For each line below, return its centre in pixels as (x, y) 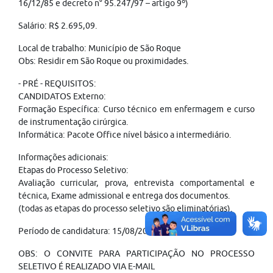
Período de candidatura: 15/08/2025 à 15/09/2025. (115, 231)
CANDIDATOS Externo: (62, 96)
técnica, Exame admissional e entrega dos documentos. (124, 196)
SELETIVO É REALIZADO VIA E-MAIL (87, 266)
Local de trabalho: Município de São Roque (100, 48)
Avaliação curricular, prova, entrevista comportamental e (136, 183)
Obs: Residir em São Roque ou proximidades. (104, 61)
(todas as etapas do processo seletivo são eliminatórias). (126, 208)
